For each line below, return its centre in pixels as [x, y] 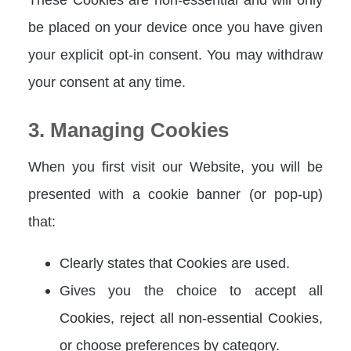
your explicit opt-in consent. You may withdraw [175, 54]
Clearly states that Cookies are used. [175, 263]
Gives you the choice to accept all [191, 291]
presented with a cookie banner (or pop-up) [175, 194]
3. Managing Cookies [128, 130]
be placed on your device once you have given [175, 27]
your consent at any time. [107, 81]
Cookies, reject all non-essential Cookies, [191, 318]
